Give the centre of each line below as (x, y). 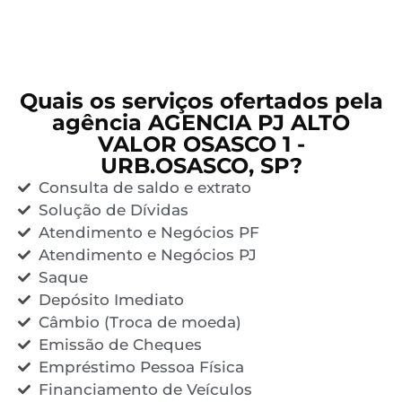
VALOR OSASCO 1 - (201, 144)
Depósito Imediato (111, 299)
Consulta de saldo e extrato (144, 187)
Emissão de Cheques (120, 344)
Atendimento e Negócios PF (149, 232)
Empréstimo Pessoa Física (141, 367)
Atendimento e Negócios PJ (147, 254)
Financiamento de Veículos (145, 389)
